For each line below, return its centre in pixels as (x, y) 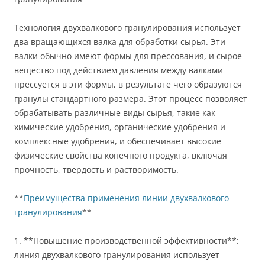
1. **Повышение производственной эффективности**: (127, 241)
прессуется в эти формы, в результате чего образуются (128, 85)
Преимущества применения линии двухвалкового (126, 198)
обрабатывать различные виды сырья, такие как (115, 113)
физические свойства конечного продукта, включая (121, 156)
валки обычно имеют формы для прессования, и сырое (128, 56)
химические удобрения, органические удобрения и (120, 127)
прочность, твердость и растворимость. (96, 170)
